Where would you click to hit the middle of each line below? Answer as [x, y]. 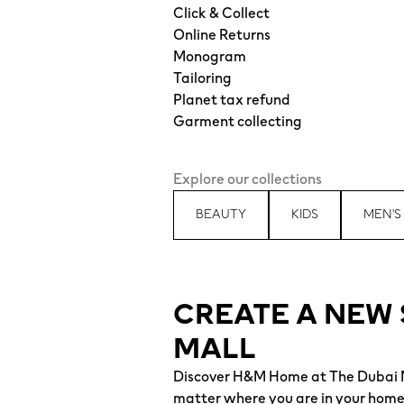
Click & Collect [221, 13]
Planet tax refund [232, 100]
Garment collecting [238, 121]
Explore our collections [248, 179]
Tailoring [202, 78]
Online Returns [222, 35]
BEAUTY [221, 215]
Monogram [210, 56]
